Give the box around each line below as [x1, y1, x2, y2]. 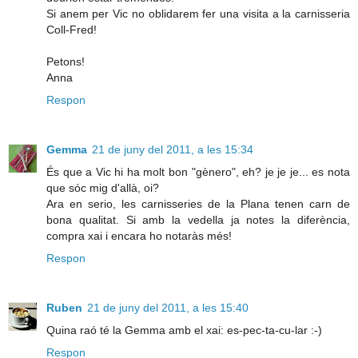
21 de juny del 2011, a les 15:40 [87, 300, 249, 314]
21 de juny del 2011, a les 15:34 [92, 142, 253, 156]
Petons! [46, 54, 85, 68]
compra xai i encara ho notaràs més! [46, 229, 232, 242]
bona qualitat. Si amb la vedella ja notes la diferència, [46, 213, 350, 226]
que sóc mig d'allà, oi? [46, 181, 159, 194]
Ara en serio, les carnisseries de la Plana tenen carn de [46, 197, 350, 210]
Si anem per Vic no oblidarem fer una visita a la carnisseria [46, 6, 350, 20]
